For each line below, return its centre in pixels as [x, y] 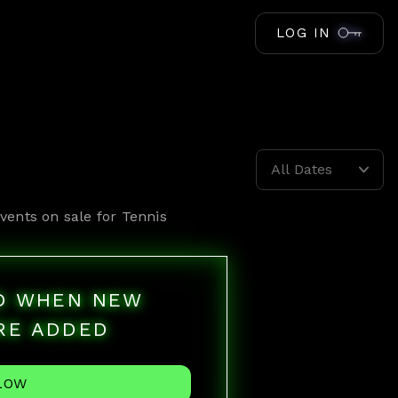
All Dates [301, 169]
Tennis [144, 216]
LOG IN [303, 33]
